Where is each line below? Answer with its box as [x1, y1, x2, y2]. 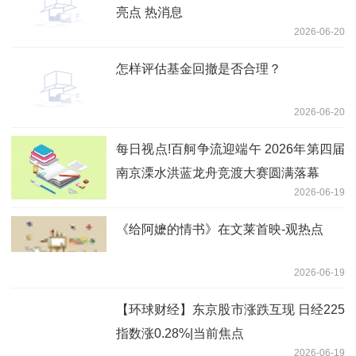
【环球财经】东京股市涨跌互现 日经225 [116, 302, 345, 316]
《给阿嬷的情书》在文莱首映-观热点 [116, 222, 323, 236]
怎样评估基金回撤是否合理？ [116, 61, 281, 75]
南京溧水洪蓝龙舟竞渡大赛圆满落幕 [116, 165, 319, 180]
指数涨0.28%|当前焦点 [116, 326, 244, 340]
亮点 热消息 [116, 5, 183, 19]
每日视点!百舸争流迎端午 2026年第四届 [116, 141, 345, 156]
